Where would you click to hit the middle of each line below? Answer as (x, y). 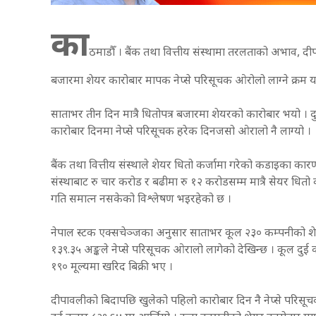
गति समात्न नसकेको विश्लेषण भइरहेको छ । (141, 200)
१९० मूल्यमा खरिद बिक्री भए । (112, 267)
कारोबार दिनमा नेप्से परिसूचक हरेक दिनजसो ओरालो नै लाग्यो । (181, 132)
